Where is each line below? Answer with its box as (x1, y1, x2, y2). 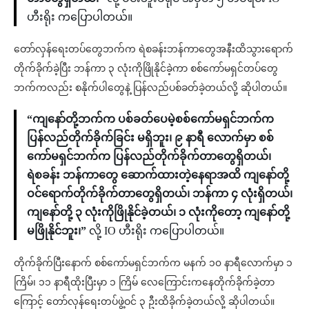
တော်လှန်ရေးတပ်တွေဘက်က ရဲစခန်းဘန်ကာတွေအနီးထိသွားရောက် (14, 43, 293, 54)
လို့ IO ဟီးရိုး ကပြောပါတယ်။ (89, 224, 224, 237)
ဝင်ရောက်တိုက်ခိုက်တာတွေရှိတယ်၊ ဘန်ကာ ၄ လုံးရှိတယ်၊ (27, 187, 292, 199)
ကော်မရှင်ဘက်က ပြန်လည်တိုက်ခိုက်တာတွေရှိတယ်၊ (27, 150, 271, 162)
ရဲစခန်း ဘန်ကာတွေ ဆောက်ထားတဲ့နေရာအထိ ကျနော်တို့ (27, 168, 289, 181)
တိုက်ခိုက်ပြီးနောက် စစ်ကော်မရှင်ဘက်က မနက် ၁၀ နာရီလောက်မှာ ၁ (14, 257, 292, 268)
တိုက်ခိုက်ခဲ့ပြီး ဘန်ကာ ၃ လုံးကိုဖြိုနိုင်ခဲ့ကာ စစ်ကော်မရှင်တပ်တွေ (14, 63, 278, 74)
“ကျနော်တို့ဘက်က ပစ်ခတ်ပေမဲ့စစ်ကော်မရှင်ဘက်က (27, 112, 274, 125)
